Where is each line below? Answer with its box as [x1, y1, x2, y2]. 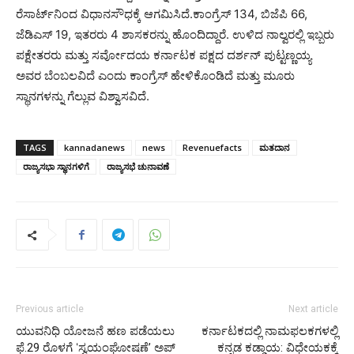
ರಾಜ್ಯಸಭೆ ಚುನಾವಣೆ [107, 160, 169, 172]
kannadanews [64, 141, 125, 153]
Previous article [16, 303, 84, 314]
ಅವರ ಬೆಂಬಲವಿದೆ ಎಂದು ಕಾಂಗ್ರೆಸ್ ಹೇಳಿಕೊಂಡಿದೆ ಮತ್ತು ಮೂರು [16, 68, 295, 83]
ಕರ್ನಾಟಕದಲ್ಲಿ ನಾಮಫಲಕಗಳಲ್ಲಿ [201, 324, 338, 338]
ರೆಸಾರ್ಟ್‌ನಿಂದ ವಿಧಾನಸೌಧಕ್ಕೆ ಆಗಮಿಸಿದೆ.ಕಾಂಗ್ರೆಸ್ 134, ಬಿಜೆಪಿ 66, [16, 6, 307, 21]
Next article [288, 303, 338, 314]
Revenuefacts [183, 141, 242, 153]
